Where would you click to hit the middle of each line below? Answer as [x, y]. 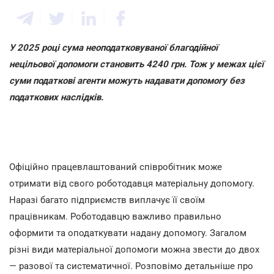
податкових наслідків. [56, 97]
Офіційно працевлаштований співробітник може [116, 167]
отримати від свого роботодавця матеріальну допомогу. [132, 183]
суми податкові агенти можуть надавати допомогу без [127, 81]
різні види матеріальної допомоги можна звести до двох [134, 250]
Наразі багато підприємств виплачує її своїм [107, 200]
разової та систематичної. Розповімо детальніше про [136, 266]
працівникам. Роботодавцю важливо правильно [115, 217]
